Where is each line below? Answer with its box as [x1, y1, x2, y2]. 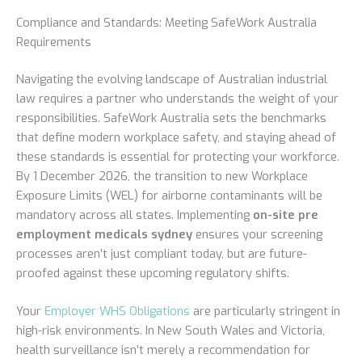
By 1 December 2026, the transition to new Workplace [16, 167, 308, 184]
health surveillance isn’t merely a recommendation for [16, 341, 310, 358]
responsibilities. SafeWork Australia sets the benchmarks [16, 109, 326, 126]
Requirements [16, 33, 91, 50]
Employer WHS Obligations [44, 302, 190, 319]
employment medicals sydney [16, 225, 192, 242]
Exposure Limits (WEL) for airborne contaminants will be [16, 187, 322, 204]
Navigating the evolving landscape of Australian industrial [16, 70, 327, 87]
